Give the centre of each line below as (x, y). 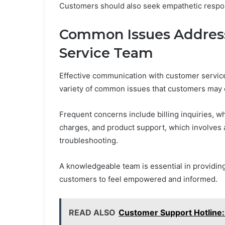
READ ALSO (92, 212)
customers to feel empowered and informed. (138, 179)
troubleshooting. (89, 140)
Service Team (106, 53)
